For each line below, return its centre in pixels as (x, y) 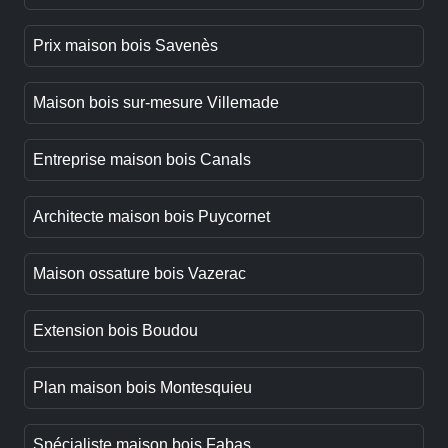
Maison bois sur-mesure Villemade (156, 103)
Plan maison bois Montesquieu (142, 388)
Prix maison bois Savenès (125, 46)
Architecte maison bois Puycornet (151, 217)
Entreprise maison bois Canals (142, 160)
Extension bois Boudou (115, 331)
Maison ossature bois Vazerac (139, 274)
